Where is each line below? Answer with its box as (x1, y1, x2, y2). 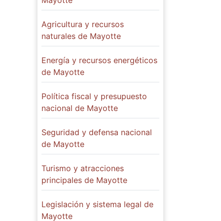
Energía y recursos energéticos (41, 55, 157, 66)
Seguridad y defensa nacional (41, 127, 152, 138)
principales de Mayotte (41, 175, 127, 185)
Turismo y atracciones (41, 163, 124, 174)
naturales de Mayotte (41, 31, 121, 41)
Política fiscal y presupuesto (41, 91, 147, 102)
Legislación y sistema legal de (41, 199, 153, 210)
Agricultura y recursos (41, 19, 124, 30)
